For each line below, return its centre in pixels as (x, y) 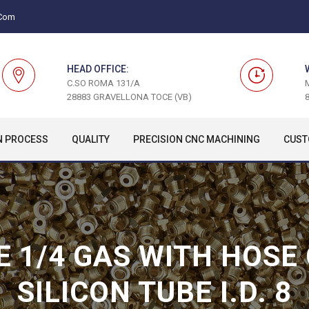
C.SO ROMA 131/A (103, 83)
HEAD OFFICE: (98, 69)
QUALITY (91, 139)
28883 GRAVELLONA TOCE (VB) (129, 97)
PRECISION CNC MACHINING (197, 139)
